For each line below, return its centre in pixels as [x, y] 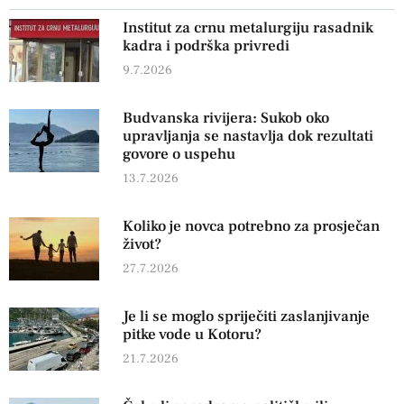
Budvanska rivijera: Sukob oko [225, 119]
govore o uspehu [179, 155]
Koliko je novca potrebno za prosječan [251, 227]
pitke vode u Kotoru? [192, 335]
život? [142, 245]
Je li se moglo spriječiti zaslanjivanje [246, 317]
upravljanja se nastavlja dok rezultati [248, 137]
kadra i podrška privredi [206, 46]
